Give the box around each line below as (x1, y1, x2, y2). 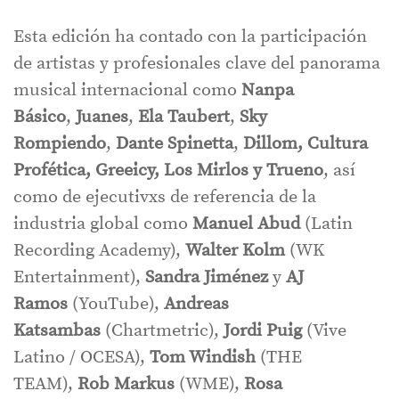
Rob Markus (77, 373, 175, 396)
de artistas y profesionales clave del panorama (13, 53, 380, 76)
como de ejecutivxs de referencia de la (13, 186, 316, 209)
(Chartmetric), (101, 320, 224, 343)
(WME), (175, 373, 244, 396)
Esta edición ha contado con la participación (13, 26, 367, 49)
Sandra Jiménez (145, 266, 268, 289)
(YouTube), (68, 293, 164, 316)
